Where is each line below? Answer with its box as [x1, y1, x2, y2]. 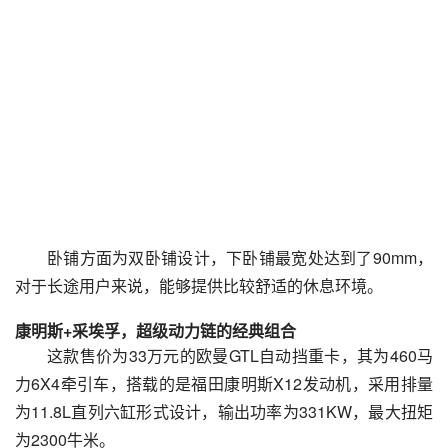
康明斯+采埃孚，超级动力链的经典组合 [15, 319, 296, 342]
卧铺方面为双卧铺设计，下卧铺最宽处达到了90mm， [47, 246, 433, 269]
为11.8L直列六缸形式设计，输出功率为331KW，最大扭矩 [15, 400, 433, 423]
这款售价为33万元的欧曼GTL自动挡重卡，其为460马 [47, 344, 433, 367]
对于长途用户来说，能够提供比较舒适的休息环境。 [15, 274, 383, 297]
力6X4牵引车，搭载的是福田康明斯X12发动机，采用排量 [15, 372, 433, 395]
